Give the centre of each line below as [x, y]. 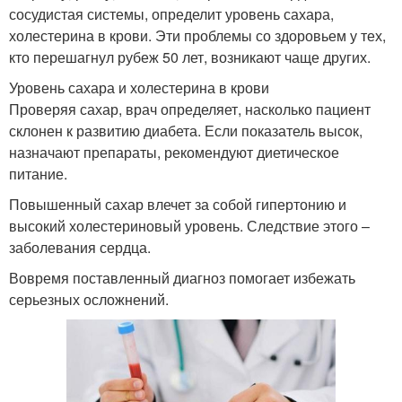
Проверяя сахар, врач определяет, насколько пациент [190, 109]
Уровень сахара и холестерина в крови [139, 87]
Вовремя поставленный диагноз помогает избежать [182, 278]
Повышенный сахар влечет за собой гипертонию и [178, 204]
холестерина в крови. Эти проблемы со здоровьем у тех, [197, 35]
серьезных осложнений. [89, 299]
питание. [38, 174]
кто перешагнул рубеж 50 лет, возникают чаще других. [190, 57]
